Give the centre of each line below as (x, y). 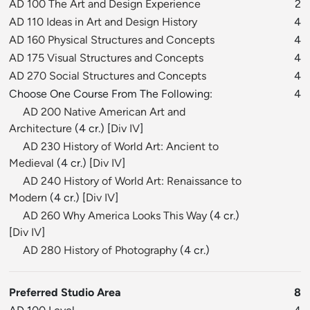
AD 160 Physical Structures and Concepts (112, 40)
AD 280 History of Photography (100, 250)
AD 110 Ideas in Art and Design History (103, 22)
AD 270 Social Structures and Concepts (108, 76)
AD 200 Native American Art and (104, 112)
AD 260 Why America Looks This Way (115, 216)
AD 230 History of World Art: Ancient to (121, 147)
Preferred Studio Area (65, 293)
